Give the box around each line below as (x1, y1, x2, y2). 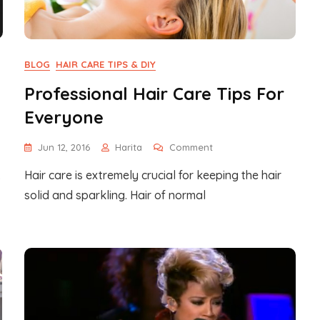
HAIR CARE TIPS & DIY (56, 59, 156, 70)
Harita (115, 141, 142, 153)
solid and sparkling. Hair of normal (24, 188, 206, 202)
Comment (169, 141, 213, 153)
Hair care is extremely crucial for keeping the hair (24, 168, 281, 182)
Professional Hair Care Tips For (24, 83, 284, 104)
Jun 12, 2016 (38, 141, 90, 153)
